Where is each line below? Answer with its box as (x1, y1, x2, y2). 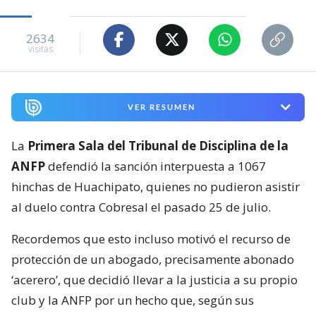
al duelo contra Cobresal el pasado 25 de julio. (11, 199, 271, 216)
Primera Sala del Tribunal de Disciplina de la (28, 138, 288, 154)
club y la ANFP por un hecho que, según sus (11, 292, 254, 309)
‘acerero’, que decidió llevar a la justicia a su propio (11, 272, 298, 288)
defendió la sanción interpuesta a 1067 (48, 158, 266, 175)
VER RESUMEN (127, 102, 195, 112)
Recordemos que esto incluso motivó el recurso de (11, 231, 291, 248)
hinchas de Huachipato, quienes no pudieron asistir (11, 178, 300, 195)
